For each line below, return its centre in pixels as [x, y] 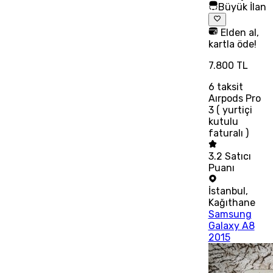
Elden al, [238, 32]
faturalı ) [228, 133]
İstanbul [227, 191]
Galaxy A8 [231, 225]
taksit [229, 87]
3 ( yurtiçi [230, 110]
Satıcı [238, 156]
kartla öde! [232, 44]
